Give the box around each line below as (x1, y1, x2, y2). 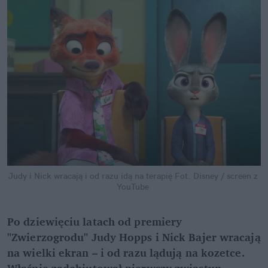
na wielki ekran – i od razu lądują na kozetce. (7, 243, 245, 261)
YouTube (117, 181, 149, 192)
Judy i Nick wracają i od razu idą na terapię (8, 170, 172, 181)
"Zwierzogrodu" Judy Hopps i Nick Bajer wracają (7, 227, 261, 246)
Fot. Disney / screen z (174, 170, 258, 181)
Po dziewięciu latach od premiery (7, 212, 182, 230)
